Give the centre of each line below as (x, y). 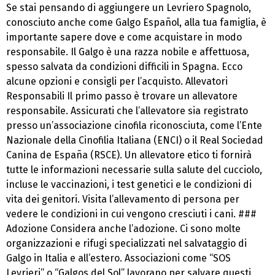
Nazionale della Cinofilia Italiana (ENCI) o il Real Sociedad (135, 141)
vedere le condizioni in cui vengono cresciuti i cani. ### (131, 214)
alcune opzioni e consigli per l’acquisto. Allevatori (117, 82)
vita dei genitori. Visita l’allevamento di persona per (123, 199)
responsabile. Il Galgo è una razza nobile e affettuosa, (128, 52)
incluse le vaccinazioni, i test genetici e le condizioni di (129, 185)
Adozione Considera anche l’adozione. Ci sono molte (123, 229)
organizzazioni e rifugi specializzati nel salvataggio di (126, 244)
